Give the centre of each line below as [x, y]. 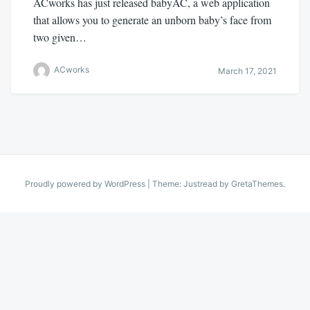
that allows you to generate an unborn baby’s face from [152, 20]
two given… [60, 37]
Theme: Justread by [192, 184]
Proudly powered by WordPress [86, 184]
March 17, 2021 [247, 71]
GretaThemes [257, 184]
